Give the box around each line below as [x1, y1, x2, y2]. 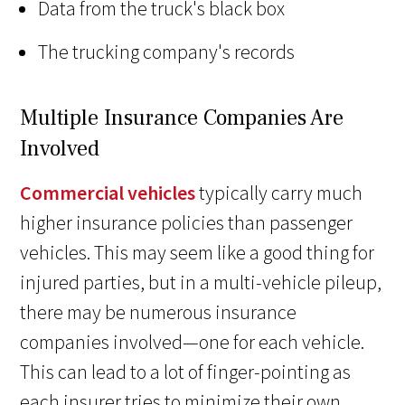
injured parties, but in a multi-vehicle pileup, [20, 268, 382, 295]
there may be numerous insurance [20, 298, 297, 325]
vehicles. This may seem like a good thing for [20, 239, 375, 265]
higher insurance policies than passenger [20, 209, 353, 235]
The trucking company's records [38, 38, 296, 64]
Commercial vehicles [20, 179, 196, 205]
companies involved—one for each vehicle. [20, 328, 365, 354]
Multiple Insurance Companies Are [20, 103, 344, 132]
